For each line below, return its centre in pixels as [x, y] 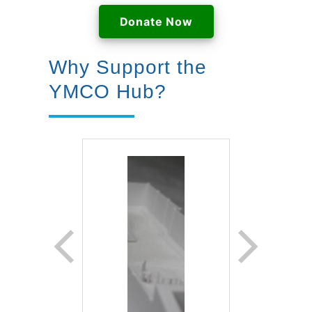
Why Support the [127, 67]
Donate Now [156, 22]
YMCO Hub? [107, 92]
